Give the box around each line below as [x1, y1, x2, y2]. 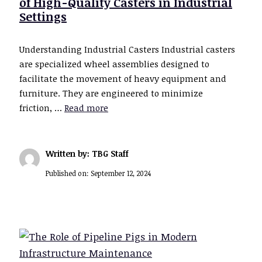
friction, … [19, 102, 64, 114]
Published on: [46, 168, 91, 178]
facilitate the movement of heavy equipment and [19, 73, 226, 85]
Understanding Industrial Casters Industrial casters [19, 43, 235, 56]
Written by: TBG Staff [46, 148, 129, 160]
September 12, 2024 [91, 168, 151, 178]
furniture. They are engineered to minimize [19, 87, 203, 99]
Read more [64, 102, 108, 114]
